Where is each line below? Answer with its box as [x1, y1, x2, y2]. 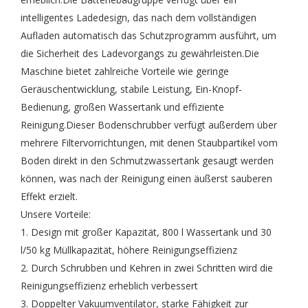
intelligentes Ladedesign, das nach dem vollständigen [21, 11, 256, 24]
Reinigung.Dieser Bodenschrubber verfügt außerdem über [21, 118, 277, 131]
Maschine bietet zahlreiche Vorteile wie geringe [21, 65, 229, 78]
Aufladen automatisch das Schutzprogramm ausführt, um [21, 29, 276, 42]
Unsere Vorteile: [21, 208, 91, 221]
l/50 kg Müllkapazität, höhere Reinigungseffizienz [21, 243, 237, 256]
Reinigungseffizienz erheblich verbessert [21, 279, 198, 292]
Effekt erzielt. [21, 190, 78, 203]
